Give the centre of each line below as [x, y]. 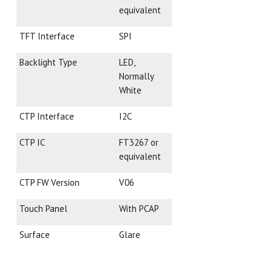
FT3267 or [139, 142]
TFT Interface [47, 36]
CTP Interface [47, 116]
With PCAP [139, 209]
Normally [137, 76]
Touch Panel [44, 209]
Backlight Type [49, 62]
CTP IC [32, 142]
